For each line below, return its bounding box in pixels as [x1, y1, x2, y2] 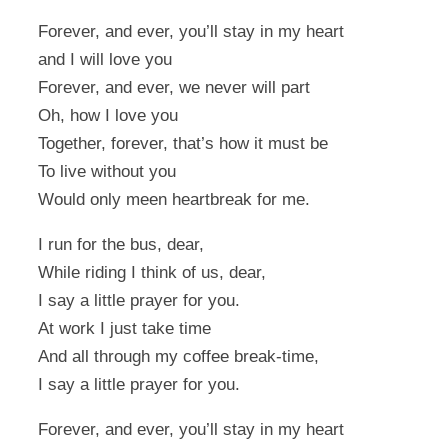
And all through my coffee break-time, [38, 347, 319, 367]
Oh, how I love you [38, 106, 178, 126]
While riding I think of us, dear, [38, 263, 266, 283]
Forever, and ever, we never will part [38, 78, 310, 98]
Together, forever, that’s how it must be [38, 134, 328, 154]
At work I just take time [38, 319, 211, 339]
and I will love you [38, 50, 172, 70]
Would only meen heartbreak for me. [38, 190, 310, 210]
